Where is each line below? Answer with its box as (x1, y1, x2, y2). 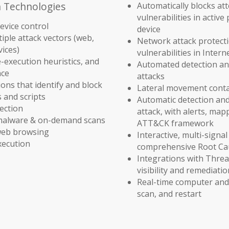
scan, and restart (137, 188, 201, 200)
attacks (137, 71, 165, 82)
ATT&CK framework (137, 118, 214, 129)
